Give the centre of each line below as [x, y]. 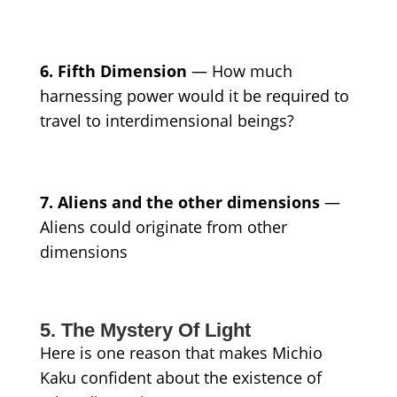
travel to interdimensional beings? [167, 121]
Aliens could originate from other [163, 227]
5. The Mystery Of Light [145, 331]
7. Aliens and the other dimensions [179, 202]
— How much [239, 71]
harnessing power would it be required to [194, 96]
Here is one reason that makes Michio [181, 353]
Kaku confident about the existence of [180, 378]
